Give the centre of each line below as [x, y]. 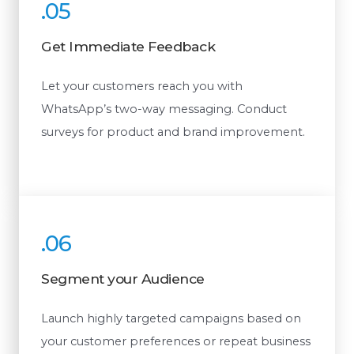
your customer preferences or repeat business [176, 342]
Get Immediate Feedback [128, 46]
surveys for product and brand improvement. [173, 132]
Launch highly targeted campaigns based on [171, 319]
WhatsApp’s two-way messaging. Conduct [164, 109]
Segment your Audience [123, 279]
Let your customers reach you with [142, 86]
